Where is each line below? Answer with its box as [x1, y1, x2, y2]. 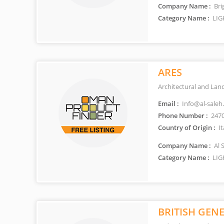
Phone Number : [158, 111, 208, 120]
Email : [158, 99, 179, 108]
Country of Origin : [158, 123, 215, 132]
